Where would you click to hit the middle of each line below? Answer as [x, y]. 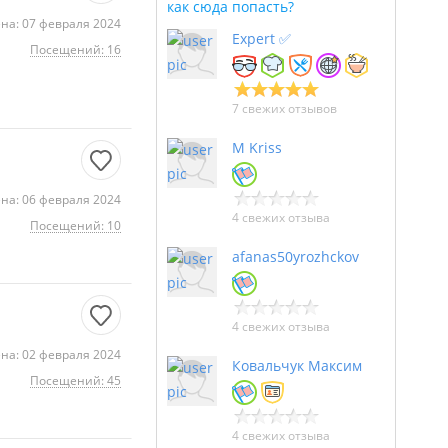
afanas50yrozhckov [295, 256]
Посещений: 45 [75, 380]
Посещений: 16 [75, 49]
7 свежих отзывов [284, 108]
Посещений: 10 [75, 225]
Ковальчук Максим [297, 365]
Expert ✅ [261, 38]
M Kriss [257, 147]
